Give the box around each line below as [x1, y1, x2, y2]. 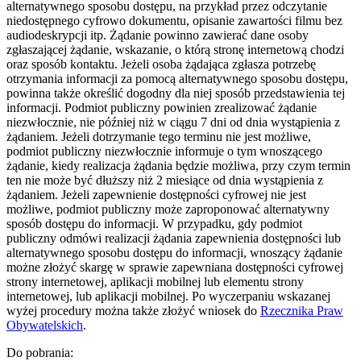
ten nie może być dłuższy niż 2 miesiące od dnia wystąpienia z [6, 172, 323, 187]
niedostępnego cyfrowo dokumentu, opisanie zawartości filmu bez [6, 13, 342, 27]
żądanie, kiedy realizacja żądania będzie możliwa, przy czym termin [6, 158, 351, 172]
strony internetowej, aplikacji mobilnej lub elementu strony [6, 274, 304, 288]
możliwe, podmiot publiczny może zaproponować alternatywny [6, 201, 330, 216]
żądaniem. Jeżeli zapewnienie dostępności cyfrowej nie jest [6, 187, 306, 201]
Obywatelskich [6, 317, 83, 332]
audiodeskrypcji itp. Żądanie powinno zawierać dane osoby [6, 27, 309, 42]
